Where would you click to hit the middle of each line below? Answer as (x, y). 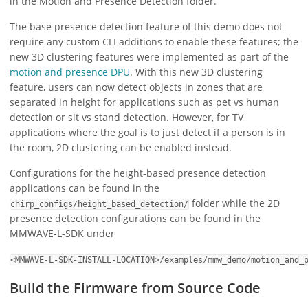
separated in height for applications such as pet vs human (144, 102)
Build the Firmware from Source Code (135, 288)
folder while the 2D (234, 203)
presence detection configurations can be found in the (135, 219)
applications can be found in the (85, 188)
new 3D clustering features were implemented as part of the (149, 57)
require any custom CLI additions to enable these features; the (154, 42)
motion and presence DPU (70, 72)
